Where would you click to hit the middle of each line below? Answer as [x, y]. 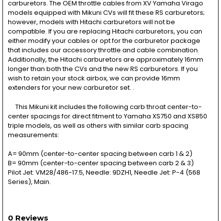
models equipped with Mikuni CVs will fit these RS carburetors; [106, 13]
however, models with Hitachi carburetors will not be [91, 22]
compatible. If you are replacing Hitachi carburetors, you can [105, 32]
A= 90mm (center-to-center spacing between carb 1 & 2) [100, 154]
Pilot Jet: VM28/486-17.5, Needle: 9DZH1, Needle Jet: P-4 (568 [104, 173]
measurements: [33, 135]
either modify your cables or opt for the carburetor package [104, 41]
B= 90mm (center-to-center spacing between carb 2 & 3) [101, 163]
